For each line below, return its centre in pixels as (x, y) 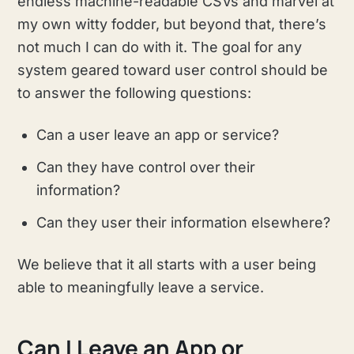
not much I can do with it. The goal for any (160, 47)
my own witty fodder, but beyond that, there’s (172, 24)
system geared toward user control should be (173, 70)
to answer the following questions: (135, 93)
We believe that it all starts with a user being (167, 265)
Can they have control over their (146, 168)
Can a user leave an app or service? (158, 135)
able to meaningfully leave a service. (141, 288)
